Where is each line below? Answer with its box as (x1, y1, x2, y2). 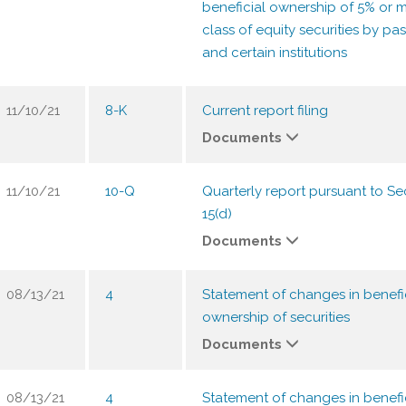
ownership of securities (202, 309, 350, 325)
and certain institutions (202, 44, 347, 61)
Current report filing (202, 102, 328, 119)
